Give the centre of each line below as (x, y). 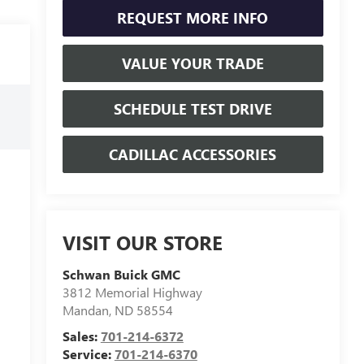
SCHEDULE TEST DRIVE (193, 108)
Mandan (85, 310)
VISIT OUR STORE (142, 243)
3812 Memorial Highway (132, 292)
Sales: (81, 336)
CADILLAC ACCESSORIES (193, 154)
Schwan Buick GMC (121, 275)
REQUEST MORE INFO (193, 17)
